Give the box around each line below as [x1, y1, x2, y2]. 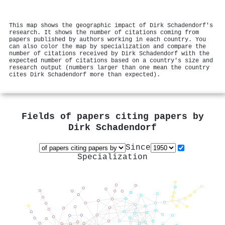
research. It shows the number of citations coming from [9, 29, 199, 36]
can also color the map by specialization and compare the [9, 43, 206, 50]
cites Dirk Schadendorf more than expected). [9, 71, 160, 78]
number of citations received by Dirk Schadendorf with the [9, 50, 209, 57]
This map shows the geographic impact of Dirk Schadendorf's [9, 22, 213, 29]
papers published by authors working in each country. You [9, 36, 206, 43]
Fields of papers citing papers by [21, 111, 204, 123]
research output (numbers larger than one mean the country [9, 64, 209, 71]
